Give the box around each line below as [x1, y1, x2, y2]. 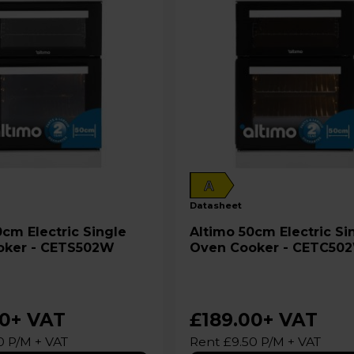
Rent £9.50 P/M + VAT [190, 333, 322, 349]
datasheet [197, 199, 243, 211]
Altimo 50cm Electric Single [190, 224, 239, 239]
